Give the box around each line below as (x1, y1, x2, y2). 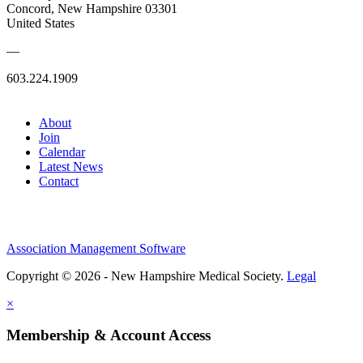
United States (6, 15, 75, 30)
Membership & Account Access (6, 326, 211, 344)
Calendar (39, 144, 85, 159)
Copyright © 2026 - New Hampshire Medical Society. (6, 268, 287, 283)
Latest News (39, 159, 103, 173)
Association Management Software (6, 241, 186, 255)
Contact (39, 173, 79, 188)
